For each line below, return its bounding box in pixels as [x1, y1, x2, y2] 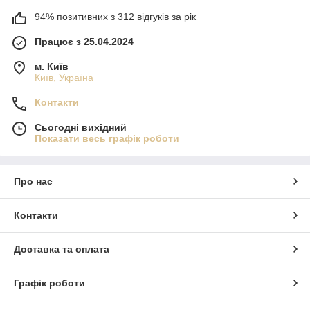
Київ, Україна [35, 71, 93, 83]
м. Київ [35, 60, 69, 72]
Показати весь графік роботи [35, 132, 179, 144]
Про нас [14, 175, 53, 187]
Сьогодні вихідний [35, 121, 127, 133]
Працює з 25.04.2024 [35, 35, 134, 47]
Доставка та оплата [14, 243, 109, 255]
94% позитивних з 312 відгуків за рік [35, 10, 196, 22]
